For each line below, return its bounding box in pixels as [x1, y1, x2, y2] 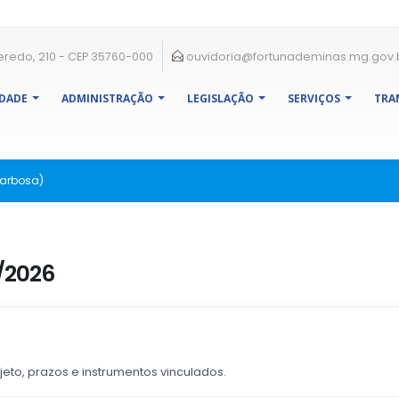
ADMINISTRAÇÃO [61, 91, 153, 106]
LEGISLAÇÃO [187, 91, 254, 106]
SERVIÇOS [288, 91, 340, 106]
